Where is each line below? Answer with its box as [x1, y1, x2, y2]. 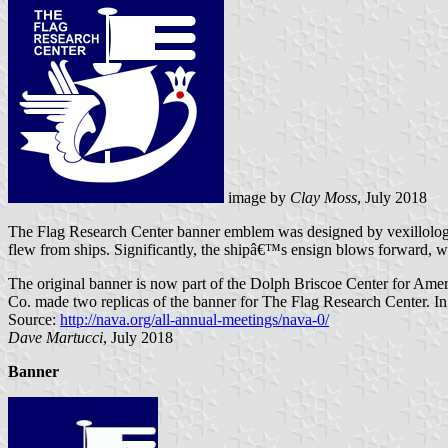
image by [224, 188, 290, 206]
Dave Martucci [8, 328, 103, 346]
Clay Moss [290, 188, 357, 206]
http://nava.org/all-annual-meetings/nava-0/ [60, 310, 329, 328]
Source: [8, 310, 60, 328]
